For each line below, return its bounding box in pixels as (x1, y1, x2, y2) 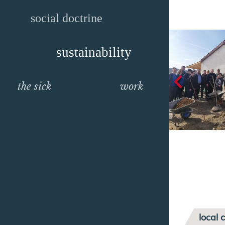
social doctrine (30, 12, 102, 25)
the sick (17, 80, 51, 92)
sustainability (56, 45, 132, 60)
